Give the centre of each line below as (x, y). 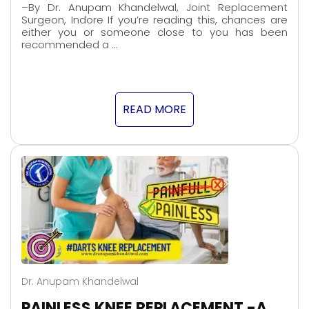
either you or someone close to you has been (154, 32)
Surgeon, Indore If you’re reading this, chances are (154, 20)
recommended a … (69, 45)
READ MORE (154, 110)
